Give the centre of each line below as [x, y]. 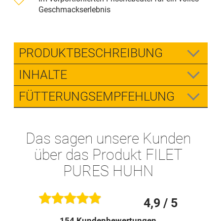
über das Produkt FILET [108, 154]
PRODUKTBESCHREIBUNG [91, 53]
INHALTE [43, 74]
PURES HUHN [108, 171]
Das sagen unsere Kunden [108, 138]
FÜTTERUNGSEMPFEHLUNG [96, 96]
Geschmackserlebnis [74, 9]
